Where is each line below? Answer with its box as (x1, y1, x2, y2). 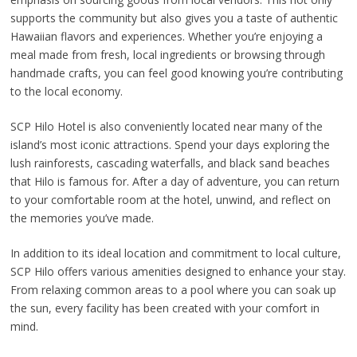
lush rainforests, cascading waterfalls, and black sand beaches (10, 155, 330, 171)
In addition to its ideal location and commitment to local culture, (10, 245, 341, 261)
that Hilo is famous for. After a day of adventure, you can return (10, 173, 339, 189)
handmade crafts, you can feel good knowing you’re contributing (10, 65, 343, 80)
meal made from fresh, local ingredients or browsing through (10, 46, 325, 62)
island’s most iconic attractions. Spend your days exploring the (10, 136, 330, 152)
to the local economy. (10, 83, 123, 99)
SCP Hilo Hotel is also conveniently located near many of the (10, 118, 323, 134)
